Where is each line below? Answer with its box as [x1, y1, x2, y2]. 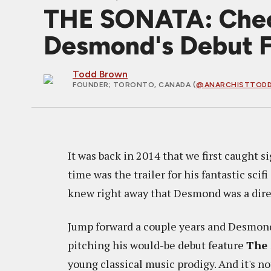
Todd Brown [73, 68, 128, 80]
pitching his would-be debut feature [68, 238, 246, 252]
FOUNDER [73, 80, 109, 89]
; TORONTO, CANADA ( [108, 80, 196, 89]
